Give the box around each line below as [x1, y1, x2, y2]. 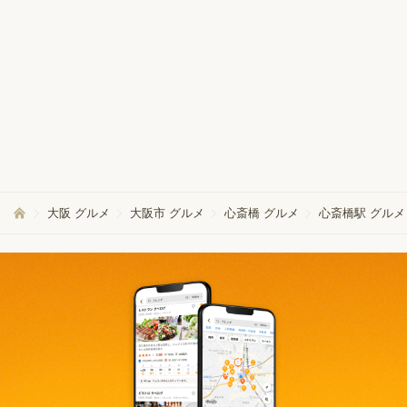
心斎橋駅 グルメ [319, 206, 405, 221]
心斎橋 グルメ [224, 206, 299, 221]
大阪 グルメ [47, 206, 110, 221]
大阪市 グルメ [130, 206, 204, 221]
